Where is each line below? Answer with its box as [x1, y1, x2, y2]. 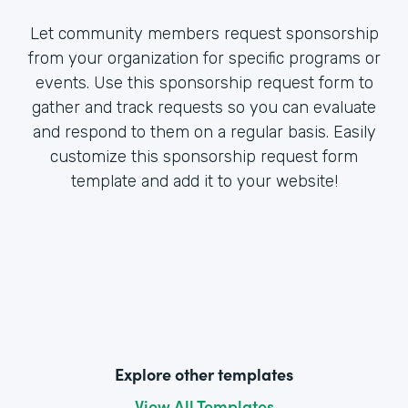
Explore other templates [115, 362, 293, 385]
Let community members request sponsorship [29, 23, 379, 44]
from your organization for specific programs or [27, 47, 381, 68]
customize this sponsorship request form [50, 146, 358, 167]
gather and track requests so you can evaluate [32, 97, 376, 117]
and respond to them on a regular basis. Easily [32, 121, 376, 142]
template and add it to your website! [70, 170, 338, 191]
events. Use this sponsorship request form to [35, 72, 373, 93]
